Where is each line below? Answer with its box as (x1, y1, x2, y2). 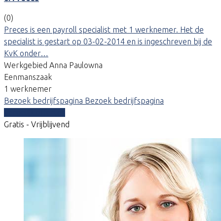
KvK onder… (4, 48, 48, 58)
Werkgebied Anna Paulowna (4, 60, 103, 70)
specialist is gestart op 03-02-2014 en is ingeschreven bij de (4, 37, 212, 46)
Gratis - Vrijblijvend (4, 119, 70, 129)
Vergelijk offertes (4, 108, 65, 117)
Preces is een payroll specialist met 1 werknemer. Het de (4, 25, 204, 34)
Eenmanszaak (4, 72, 52, 81)
